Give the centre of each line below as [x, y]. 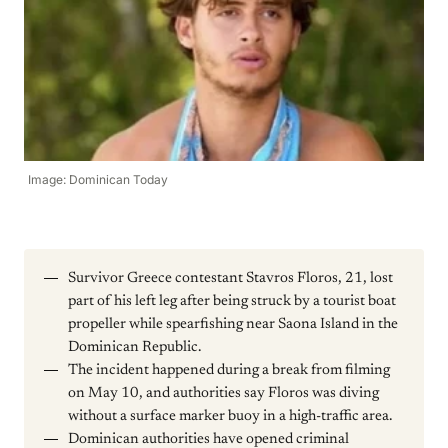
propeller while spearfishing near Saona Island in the [233, 324]
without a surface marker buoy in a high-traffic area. [230, 416]
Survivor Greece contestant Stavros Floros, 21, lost [230, 278]
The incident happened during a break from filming [229, 370]
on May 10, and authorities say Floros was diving [223, 393]
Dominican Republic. [134, 347]
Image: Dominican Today [98, 179]
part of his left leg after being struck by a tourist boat [232, 301]
